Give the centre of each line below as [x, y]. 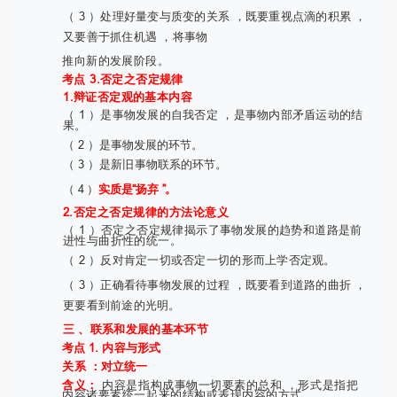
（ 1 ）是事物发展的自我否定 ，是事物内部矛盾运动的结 [213, 114]
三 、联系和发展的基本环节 [135, 328]
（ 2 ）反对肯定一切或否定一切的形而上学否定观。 [199, 259]
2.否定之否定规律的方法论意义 [146, 211]
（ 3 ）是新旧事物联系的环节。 [145, 163]
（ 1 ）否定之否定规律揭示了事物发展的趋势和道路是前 [213, 229]
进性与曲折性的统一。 [122, 240]
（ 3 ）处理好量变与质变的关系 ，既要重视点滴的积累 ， [215, 16]
